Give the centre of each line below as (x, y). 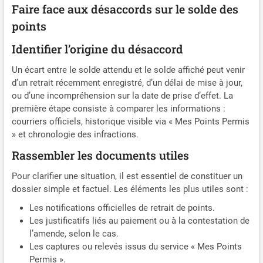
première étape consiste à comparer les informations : (118, 109)
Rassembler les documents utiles (100, 156)
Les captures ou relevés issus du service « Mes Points (135, 247)
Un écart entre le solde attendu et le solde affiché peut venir (128, 70)
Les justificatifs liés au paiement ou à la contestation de (139, 221)
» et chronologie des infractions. (75, 135)
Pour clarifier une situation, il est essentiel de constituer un (127, 176)
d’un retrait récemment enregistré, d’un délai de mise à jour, (127, 83)
